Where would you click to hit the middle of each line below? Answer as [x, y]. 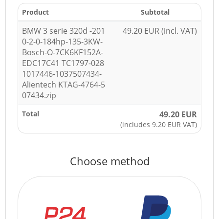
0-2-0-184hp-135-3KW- [63, 42]
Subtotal [155, 12]
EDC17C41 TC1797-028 [63, 63]
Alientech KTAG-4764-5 [64, 85]
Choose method [109, 161]
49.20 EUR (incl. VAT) [160, 31]
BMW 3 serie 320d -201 [64, 31]
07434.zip [39, 95]
